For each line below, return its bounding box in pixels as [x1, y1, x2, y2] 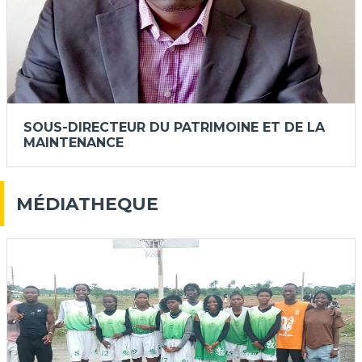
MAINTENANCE [23, 134, 124, 150]
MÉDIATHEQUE [16, 193, 158, 215]
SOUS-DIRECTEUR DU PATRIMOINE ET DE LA [23, 119, 325, 135]
